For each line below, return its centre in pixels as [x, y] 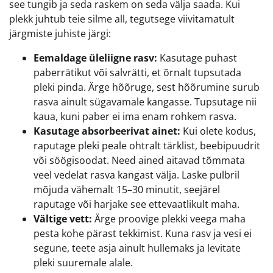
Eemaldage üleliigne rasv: [95, 58]
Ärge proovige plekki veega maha [169, 218]
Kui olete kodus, [218, 131]
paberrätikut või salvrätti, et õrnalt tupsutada [137, 72]
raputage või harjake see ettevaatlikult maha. [136, 204]
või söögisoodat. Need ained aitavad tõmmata [139, 160]
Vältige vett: [63, 218]
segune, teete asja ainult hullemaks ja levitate [137, 248]
